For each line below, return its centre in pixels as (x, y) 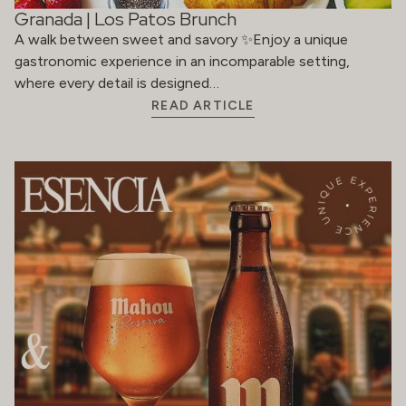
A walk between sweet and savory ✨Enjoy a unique (181, 39)
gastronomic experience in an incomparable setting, (182, 61)
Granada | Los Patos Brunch (126, 19)
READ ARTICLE (203, 105)
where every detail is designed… (117, 82)
